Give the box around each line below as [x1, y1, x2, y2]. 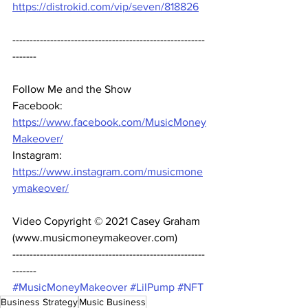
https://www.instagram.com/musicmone [12, 165, 203, 177]
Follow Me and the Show [12, 82, 134, 95]
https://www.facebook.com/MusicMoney [12, 115, 206, 128]
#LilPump [130, 280, 175, 293]
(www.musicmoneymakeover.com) [12, 231, 180, 243]
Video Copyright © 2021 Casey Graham [12, 214, 203, 227]
